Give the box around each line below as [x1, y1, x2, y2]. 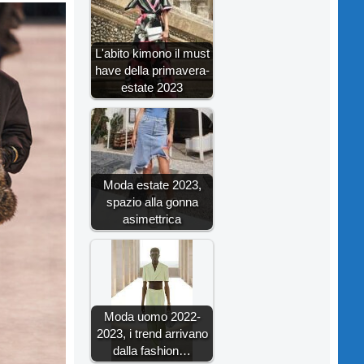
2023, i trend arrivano [96, 326, 208, 340]
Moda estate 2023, [102, 177, 201, 192]
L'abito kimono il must [94, 45, 210, 60]
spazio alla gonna [106, 194, 198, 209]
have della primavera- [94, 63, 210, 77]
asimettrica [123, 211, 181, 226]
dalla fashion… [113, 343, 191, 357]
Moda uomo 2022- [103, 309, 201, 323]
